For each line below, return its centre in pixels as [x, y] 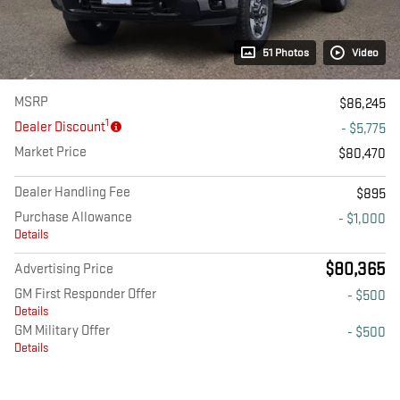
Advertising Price [64, 270]
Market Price [50, 153]
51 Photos [286, 53]
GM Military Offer [62, 331]
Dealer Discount [60, 128]
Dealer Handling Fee [72, 193]
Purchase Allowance [73, 218]
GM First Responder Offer [85, 295]
